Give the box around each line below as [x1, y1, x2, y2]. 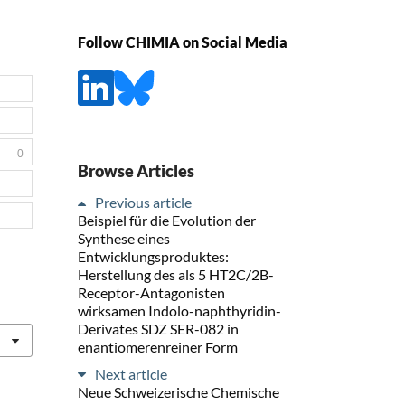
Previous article [95, 193, 192, 211]
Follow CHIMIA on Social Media [78, 33, 287, 52]
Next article [95, 364, 167, 382]
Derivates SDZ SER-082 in [78, 319, 239, 337]
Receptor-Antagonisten [78, 283, 225, 301]
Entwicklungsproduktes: [78, 247, 229, 265]
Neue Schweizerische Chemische [78, 382, 279, 400]
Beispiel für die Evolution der [78, 211, 256, 229]
